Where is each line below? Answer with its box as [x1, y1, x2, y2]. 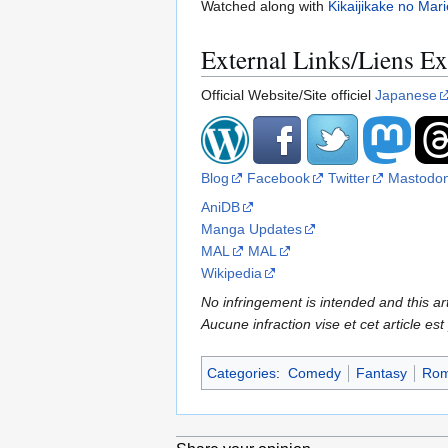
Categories [207, 365, 276, 382]
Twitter [328, 170, 370, 187]
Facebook [247, 170, 310, 187]
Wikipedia [201, 265, 262, 282]
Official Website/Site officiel [201, 87, 375, 104]
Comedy [287, 365, 341, 382]
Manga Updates [201, 221, 302, 238]
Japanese [375, 87, 437, 104]
